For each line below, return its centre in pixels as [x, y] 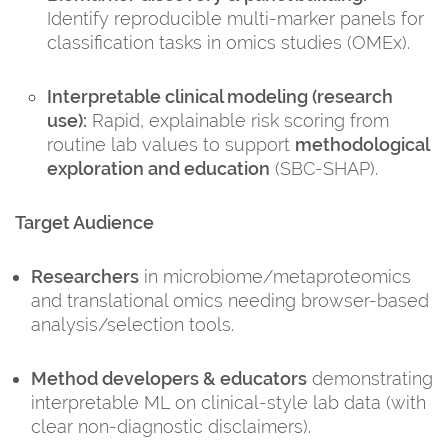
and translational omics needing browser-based [230, 300]
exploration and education [158, 168]
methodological [362, 144]
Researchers [85, 276]
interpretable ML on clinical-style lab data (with [228, 402]
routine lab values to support [171, 144]
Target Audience [84, 222]
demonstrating [370, 378]
